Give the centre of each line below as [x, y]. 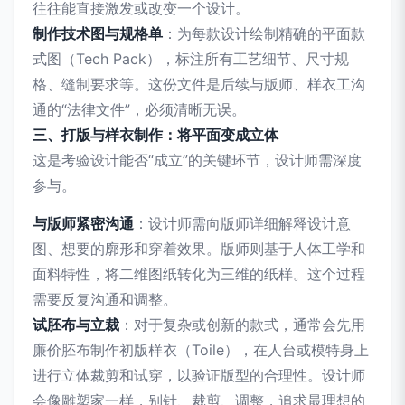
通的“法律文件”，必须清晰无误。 [139, 109]
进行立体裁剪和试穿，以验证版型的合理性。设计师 [199, 375]
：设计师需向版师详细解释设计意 [242, 223]
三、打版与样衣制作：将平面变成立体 [155, 135]
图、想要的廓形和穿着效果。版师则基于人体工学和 [199, 249]
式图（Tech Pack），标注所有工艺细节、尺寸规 [191, 59]
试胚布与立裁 [76, 325]
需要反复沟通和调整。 [105, 299]
